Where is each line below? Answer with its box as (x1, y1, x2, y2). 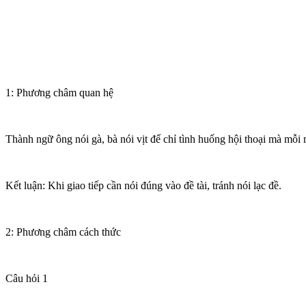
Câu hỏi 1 (5, 272, 48, 284)
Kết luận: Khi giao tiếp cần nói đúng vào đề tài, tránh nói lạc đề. (5, 179, 281, 191)
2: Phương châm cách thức (5, 225, 121, 238)
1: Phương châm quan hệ (5, 86, 113, 98)
